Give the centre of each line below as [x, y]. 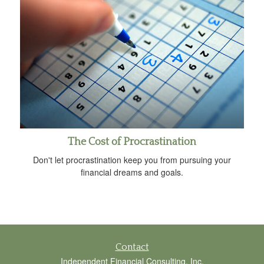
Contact [132, 247]
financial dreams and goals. [132, 172]
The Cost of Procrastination [132, 142]
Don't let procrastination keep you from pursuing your [132, 160]
